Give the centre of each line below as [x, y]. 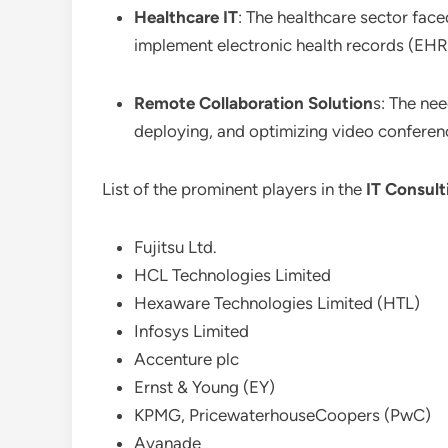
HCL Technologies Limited [232, 275]
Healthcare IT [186, 17]
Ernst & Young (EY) [204, 387]
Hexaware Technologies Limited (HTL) [277, 303]
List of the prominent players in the [234, 189]
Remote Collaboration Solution [253, 103]
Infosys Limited [191, 331]
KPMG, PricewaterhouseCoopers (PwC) [282, 415]
